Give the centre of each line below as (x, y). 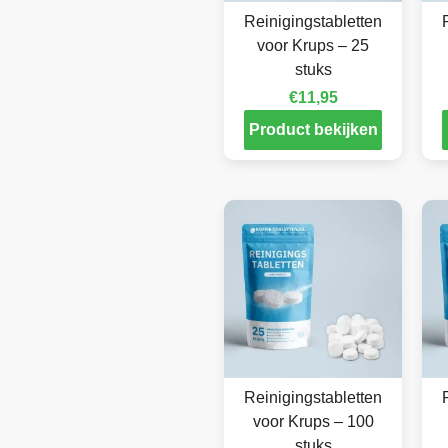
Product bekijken (313, 130)
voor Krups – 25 (313, 46)
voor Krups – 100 (313, 422)
